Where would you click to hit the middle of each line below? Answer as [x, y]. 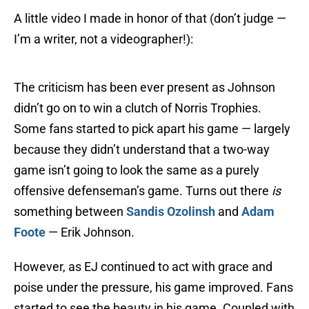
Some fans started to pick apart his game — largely [152, 129]
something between [70, 212]
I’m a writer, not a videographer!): [103, 39]
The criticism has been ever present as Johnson [144, 88]
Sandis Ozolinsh [171, 212]
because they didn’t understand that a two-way [142, 150]
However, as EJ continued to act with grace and [143, 267]
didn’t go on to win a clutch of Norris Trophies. [138, 108]
